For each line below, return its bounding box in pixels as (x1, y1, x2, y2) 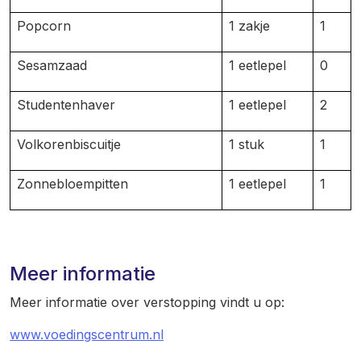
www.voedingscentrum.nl (10, 326, 164, 342)
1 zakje (229, 18, 270, 34)
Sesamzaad (17, 57, 87, 73)
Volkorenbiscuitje (17, 136, 121, 152)
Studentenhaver (17, 97, 115, 113)
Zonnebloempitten (17, 176, 128, 192)
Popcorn (17, 18, 71, 34)
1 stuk (229, 136, 264, 152)
